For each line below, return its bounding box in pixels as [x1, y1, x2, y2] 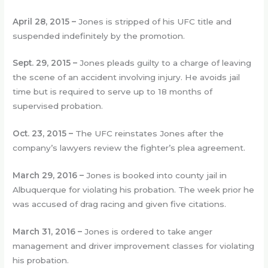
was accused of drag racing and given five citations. [13, 199, 227, 209]
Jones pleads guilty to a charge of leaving [77, 58, 252, 68]
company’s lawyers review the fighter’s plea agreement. [13, 143, 246, 153]
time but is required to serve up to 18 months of [13, 87, 213, 97]
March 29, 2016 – [13, 170, 87, 181]
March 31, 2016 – [13, 227, 85, 237]
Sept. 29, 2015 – [13, 58, 78, 68]
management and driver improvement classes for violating [13, 241, 255, 251]
